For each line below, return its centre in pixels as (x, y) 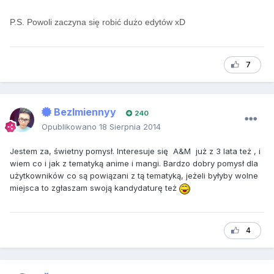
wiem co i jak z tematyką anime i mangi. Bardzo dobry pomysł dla (134, 164)
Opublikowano (70, 127)
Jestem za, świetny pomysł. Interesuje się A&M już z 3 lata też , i (135, 151)
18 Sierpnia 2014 (130, 127)
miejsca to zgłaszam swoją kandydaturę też (94, 188)
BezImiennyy (84, 112)
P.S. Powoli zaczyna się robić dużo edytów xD (98, 22)
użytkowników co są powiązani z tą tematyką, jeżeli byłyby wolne (134, 176)
